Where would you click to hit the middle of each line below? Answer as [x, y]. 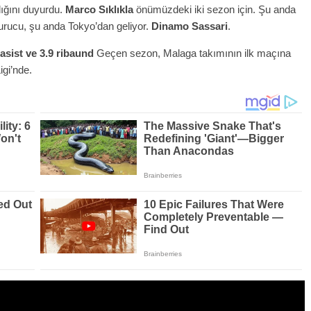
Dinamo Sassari [190, 26]
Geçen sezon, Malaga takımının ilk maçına [192, 53]
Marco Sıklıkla [99, 9]
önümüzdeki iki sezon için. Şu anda [215, 9]
